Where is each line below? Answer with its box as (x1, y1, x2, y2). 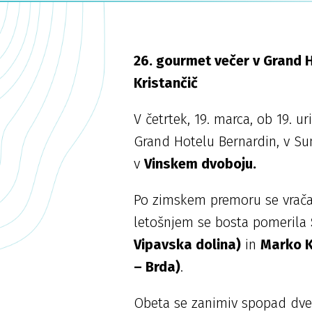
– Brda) (134, 258, 181, 276)
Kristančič (134, 75, 198, 92)
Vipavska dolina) (134, 236, 242, 253)
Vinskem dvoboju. (144, 155, 257, 173)
